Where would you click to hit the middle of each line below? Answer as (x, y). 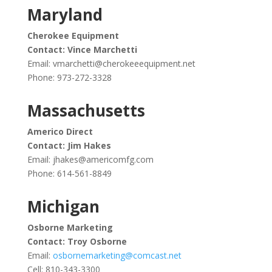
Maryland (65, 15)
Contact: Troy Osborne (77, 241)
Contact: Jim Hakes (69, 145)
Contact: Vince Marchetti (82, 49)
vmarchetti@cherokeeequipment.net (124, 63)
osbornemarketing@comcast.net (117, 255)
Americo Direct (60, 131)
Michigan (63, 206)
